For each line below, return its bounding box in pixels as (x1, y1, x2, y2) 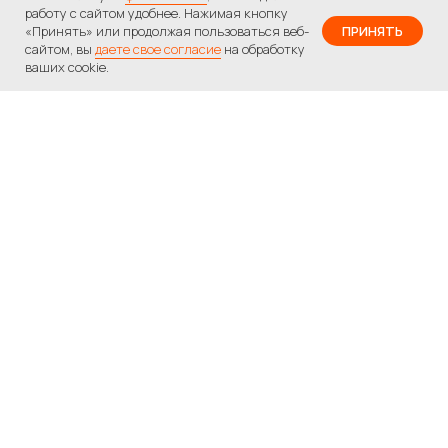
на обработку (221, 40, 305, 58)
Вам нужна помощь (64, 330, 346, 372)
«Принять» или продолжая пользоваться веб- (25, 22, 309, 40)
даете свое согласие (95, 40, 221, 58)
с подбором (64, 363, 236, 405)
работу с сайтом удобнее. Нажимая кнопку (25, 4, 288, 22)
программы (64, 396, 233, 438)
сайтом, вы (25, 40, 95, 58)
